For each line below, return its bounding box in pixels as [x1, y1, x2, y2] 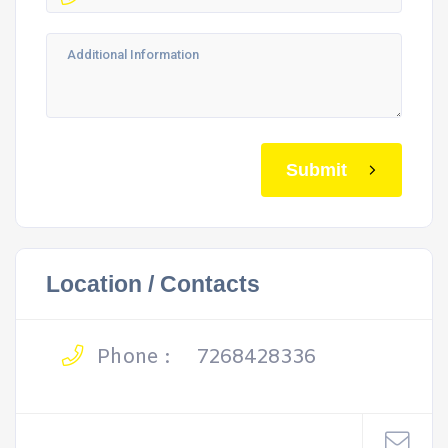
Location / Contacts [46, 271, 260, 297]
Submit [286, 159, 347, 180]
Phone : [91, 344, 170, 371]
